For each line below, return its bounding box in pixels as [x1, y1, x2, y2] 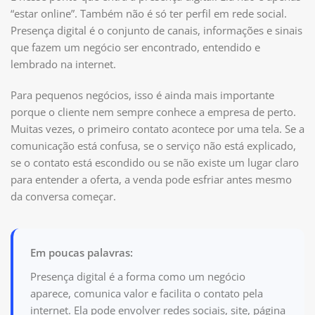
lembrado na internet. [11, 56, 116, 71]
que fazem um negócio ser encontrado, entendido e [11, 39, 260, 54]
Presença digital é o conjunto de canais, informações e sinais [11, 22, 302, 37]
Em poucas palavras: [30, 245, 133, 259]
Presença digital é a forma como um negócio [30, 269, 245, 283]
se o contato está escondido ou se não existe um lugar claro [11, 155, 299, 169]
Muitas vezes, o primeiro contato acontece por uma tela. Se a [11, 121, 304, 136]
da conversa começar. [11, 188, 116, 203]
